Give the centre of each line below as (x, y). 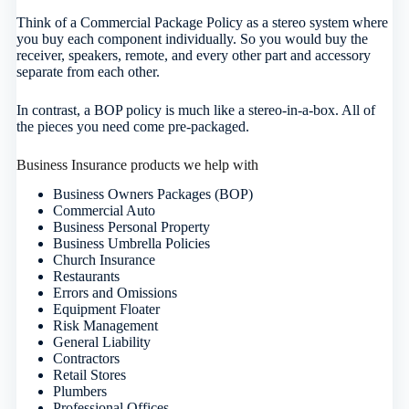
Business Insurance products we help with (137, 164)
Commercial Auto (104, 211)
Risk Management (105, 326)
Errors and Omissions (115, 293)
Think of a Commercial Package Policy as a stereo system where (202, 22)
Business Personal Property (131, 227)
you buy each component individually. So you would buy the (192, 38)
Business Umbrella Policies (131, 244)
